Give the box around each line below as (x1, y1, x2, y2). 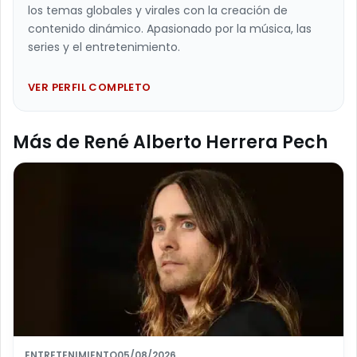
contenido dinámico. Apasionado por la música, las (28, 21, 312, 37)
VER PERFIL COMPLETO (28, 80, 151, 96)
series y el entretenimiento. (28, 39, 180, 56)
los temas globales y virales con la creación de (28, 2, 288, 19)
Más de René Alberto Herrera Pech (13, 130, 328, 155)
